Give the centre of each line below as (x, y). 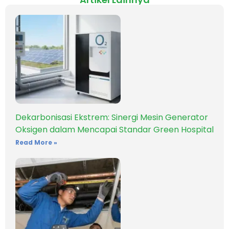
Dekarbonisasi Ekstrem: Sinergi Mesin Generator (112, 118)
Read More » (36, 143)
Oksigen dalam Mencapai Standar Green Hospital (114, 130)
